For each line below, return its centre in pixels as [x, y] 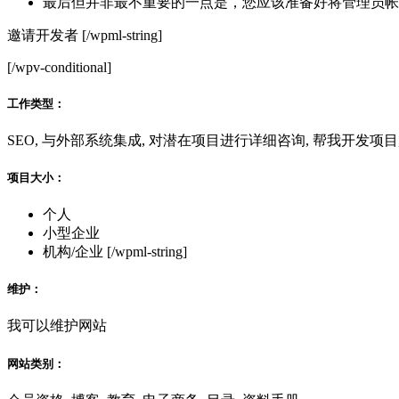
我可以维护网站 [57, 326]
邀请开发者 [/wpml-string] [85, 36]
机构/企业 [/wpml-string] [115, 252]
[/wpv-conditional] [59, 68]
